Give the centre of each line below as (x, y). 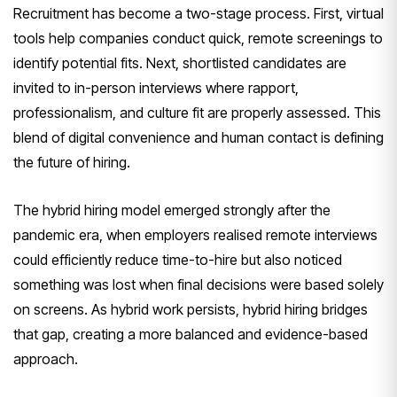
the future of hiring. (72, 162)
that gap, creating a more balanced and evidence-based (191, 334)
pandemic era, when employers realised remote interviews (195, 234)
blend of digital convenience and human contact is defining (198, 137)
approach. (46, 358)
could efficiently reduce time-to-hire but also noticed (178, 259)
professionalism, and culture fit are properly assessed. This (197, 112)
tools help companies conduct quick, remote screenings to (198, 38)
